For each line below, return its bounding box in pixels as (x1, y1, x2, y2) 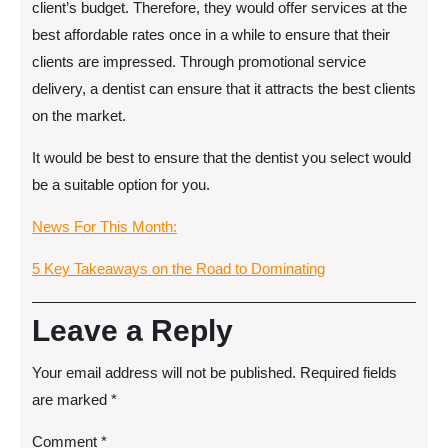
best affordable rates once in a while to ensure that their (32, 26, 390, 43)
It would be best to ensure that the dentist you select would (32, 149, 411, 166)
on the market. (32, 107, 126, 124)
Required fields (300, 364, 397, 381)
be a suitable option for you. (32, 176, 210, 193)
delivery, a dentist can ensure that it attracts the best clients (32, 80, 416, 97)
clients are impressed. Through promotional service (32, 53, 366, 70)
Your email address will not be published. (32, 364, 296, 381)
